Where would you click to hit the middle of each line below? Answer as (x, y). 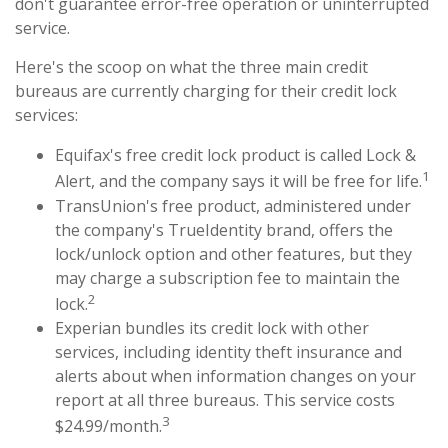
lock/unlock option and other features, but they (233, 253)
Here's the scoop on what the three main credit (191, 67)
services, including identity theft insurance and (228, 351)
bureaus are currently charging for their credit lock (206, 91)
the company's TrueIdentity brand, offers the (224, 229)
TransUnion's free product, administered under (233, 205)
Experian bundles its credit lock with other (212, 327)
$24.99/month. (108, 426)
